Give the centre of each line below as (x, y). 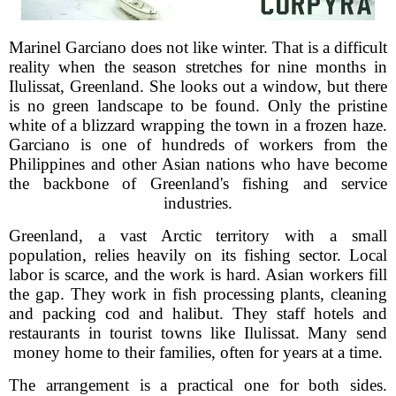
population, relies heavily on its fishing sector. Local (198, 255)
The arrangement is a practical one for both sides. (198, 385)
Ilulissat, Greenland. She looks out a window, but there (198, 86)
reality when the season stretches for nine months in (198, 67)
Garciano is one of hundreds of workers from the (198, 145)
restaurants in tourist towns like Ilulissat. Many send (198, 333)
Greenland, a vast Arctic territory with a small (198, 236)
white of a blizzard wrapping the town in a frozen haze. (198, 125)
